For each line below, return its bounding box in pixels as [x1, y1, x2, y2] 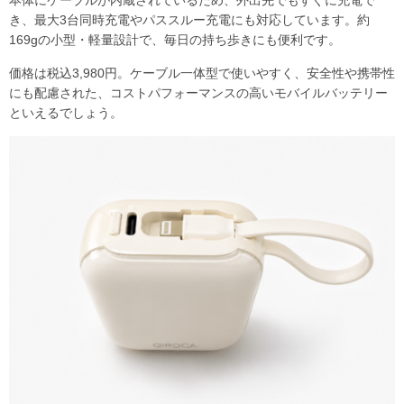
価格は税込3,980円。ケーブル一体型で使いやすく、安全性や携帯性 [9, 65, 395, 80]
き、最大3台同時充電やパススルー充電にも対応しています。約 [9, 12, 370, 27]
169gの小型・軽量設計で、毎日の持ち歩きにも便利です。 [9, 32, 341, 47]
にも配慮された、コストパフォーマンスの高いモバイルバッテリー [9, 85, 388, 100]
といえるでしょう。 [9, 105, 123, 120]
